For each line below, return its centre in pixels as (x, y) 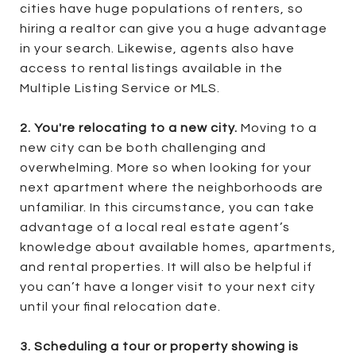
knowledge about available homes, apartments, (178, 247)
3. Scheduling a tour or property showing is (159, 346)
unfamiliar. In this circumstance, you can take (167, 207)
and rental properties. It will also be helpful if (166, 267)
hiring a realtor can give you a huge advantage (174, 28)
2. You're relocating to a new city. (130, 128)
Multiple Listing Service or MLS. (120, 88)
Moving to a (279, 128)
